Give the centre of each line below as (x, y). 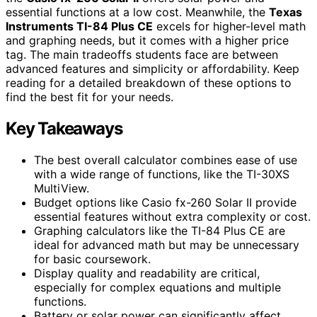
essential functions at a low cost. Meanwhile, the (137, 12)
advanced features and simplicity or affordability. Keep (152, 68)
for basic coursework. (92, 259)
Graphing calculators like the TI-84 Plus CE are (160, 230)
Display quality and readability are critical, (147, 273)
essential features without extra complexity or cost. (172, 216)
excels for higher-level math (229, 26)
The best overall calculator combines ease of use (166, 160)
